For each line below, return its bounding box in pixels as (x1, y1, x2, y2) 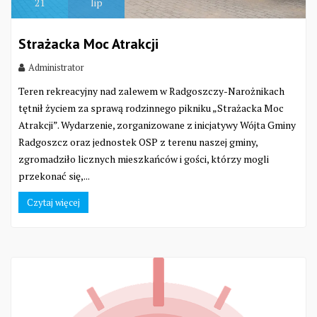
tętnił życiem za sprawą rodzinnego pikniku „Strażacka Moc (18, 101, 284, 115)
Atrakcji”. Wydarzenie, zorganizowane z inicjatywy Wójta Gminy (18, 118, 296, 132)
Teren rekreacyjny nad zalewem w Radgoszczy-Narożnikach (18, 84, 284, 98)
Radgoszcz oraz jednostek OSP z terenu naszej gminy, (18, 135, 258, 149)
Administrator (28, 61, 84, 74)
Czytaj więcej (27, 196, 80, 209)
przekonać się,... (18, 169, 90, 183)
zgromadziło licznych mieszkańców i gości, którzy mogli (18, 152, 269, 166)
